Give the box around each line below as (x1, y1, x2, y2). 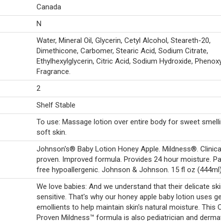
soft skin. (37, 128, 67, 137)
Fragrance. (37, 67, 71, 76)
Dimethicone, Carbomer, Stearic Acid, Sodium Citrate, (37, 46, 208, 55)
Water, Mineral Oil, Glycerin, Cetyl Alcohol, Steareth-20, (37, 36, 211, 45)
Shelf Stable (37, 101, 75, 110)
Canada (37, 2, 61, 11)
